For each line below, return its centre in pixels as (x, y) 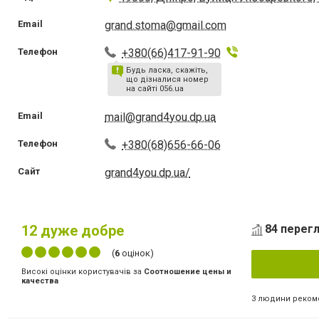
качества (40, 281)
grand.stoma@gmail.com (166, 25)
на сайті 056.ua (155, 88)
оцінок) (137, 253)
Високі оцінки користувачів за (83, 271)
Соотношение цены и (188, 271)
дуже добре (80, 230)
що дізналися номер (168, 79)
